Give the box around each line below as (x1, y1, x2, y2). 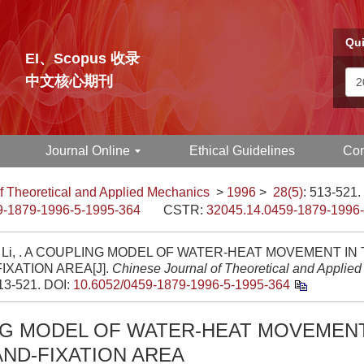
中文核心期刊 (25, 73, 113, 89)
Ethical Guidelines (188, 144, 295, 158)
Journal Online (45, 144, 131, 158)
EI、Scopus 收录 (25, 50, 140, 67)
